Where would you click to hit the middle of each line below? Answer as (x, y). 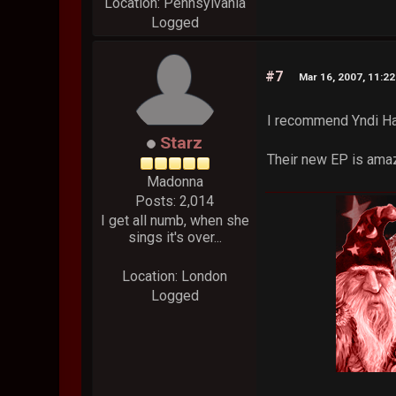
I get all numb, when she (175, 221)
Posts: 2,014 (175, 202)
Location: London (175, 277)
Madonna (175, 182)
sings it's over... (175, 238)
